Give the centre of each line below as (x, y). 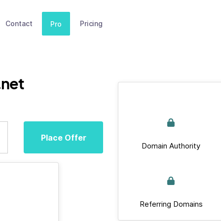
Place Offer (63, 137)
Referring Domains (171, 204)
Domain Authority (171, 146)
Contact (19, 23)
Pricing (91, 23)
